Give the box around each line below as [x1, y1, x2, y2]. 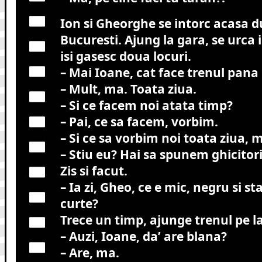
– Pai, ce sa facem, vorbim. [60, 113, 218, 130]
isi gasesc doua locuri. [60, 48, 191, 65]
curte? [60, 195, 98, 212]
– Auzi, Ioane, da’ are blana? [60, 228, 227, 245]
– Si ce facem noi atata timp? [60, 97, 233, 114]
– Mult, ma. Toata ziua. [60, 81, 196, 98]
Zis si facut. [60, 163, 127, 180]
